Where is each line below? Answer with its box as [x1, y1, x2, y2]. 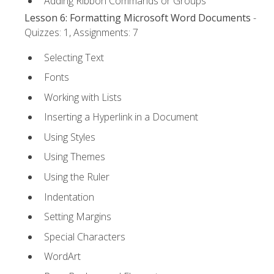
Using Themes [44, 150, 105, 164]
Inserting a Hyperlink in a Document [44, 110, 198, 124]
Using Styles [44, 130, 95, 144]
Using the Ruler [44, 170, 109, 184]
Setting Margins [44, 210, 111, 224]
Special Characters [44, 229, 125, 243]
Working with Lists [44, 90, 122, 104]
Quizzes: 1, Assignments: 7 [24, 26, 138, 40]
